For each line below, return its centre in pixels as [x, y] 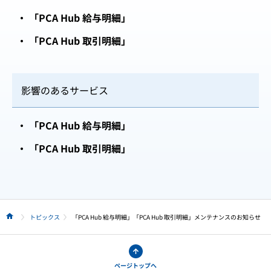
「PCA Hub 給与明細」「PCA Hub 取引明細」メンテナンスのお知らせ [166, 217]
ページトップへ [135, 265]
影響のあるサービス [65, 90]
